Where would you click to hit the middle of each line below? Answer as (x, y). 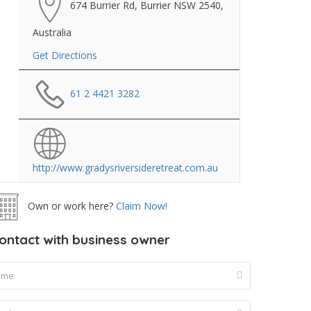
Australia (52, 32)
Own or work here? (69, 205)
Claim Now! (142, 205)
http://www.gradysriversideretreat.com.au (125, 168)
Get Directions (65, 55)
